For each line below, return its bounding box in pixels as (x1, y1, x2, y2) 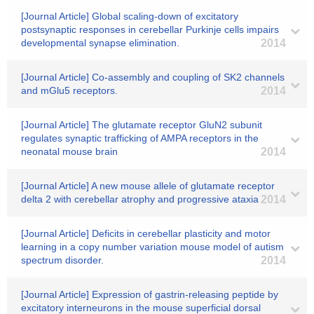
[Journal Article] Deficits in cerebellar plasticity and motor (21, 228, 271, 239)
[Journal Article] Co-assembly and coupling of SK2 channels (21, 71, 285, 83)
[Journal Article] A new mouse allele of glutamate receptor (21, 180, 275, 191)
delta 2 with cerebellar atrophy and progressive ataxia (21, 193, 259, 205)
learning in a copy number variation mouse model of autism (21, 241, 284, 252)
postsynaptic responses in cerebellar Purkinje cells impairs (21, 24, 279, 35)
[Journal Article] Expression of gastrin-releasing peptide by (21, 289, 278, 300)
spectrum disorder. (21, 254, 104, 266)
